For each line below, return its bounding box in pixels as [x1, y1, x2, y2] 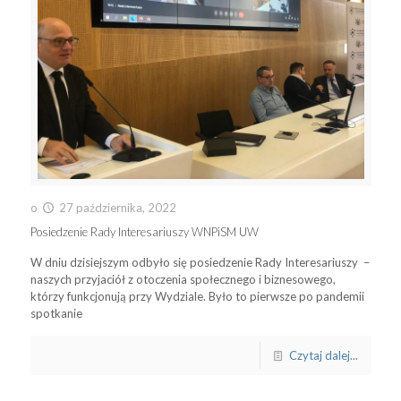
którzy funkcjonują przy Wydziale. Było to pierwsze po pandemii [30, 289, 364, 304]
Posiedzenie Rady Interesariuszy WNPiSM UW [30, 225, 259, 240]
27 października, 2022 [58, 200, 176, 216]
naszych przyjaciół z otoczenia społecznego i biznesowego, [30, 272, 336, 287]
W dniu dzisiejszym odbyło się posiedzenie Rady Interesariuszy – [30, 255, 370, 270]
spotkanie [30, 306, 82, 321]
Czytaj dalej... [288, 348, 358, 363]
